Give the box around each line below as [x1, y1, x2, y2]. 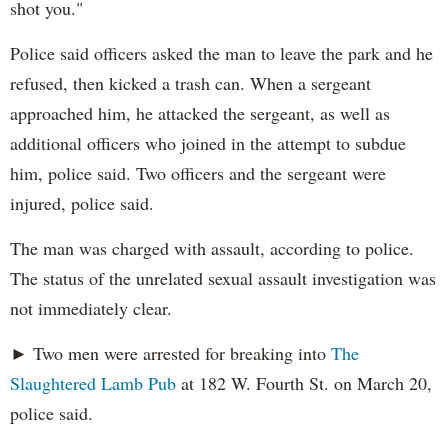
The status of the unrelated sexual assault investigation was [10, 266, 436, 291]
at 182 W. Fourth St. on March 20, [176, 371, 432, 396]
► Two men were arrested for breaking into [10, 341, 331, 366]
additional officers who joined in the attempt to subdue [10, 131, 406, 156]
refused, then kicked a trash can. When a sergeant [10, 71, 371, 96]
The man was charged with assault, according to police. [10, 236, 414, 261]
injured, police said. [10, 191, 154, 216]
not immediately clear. [10, 296, 172, 321]
